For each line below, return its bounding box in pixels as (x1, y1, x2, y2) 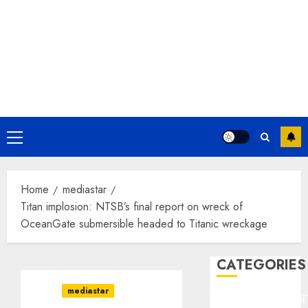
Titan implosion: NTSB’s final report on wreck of (21, 199, 243, 214)
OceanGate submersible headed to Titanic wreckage (21, 216, 267, 232)
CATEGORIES (217, 255, 307, 275)
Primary (14, 131, 48, 146)
